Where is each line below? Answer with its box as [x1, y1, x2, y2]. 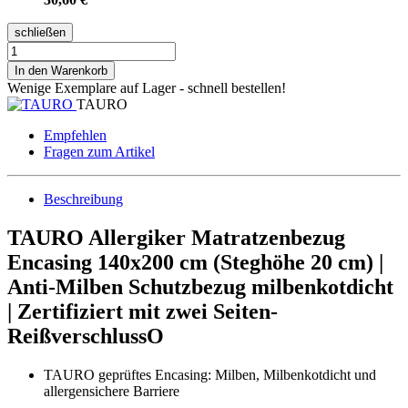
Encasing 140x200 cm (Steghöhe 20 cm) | [7, 250, 383, 274]
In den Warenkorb [15, 63, 107, 77]
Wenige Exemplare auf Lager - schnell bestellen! [7, 79, 286, 96]
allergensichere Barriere [44, 382, 179, 399]
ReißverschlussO [7, 323, 164, 348]
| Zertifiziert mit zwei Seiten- [7, 299, 278, 323]
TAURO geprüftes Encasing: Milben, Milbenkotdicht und [44, 366, 376, 382]
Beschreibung [44, 190, 123, 207]
